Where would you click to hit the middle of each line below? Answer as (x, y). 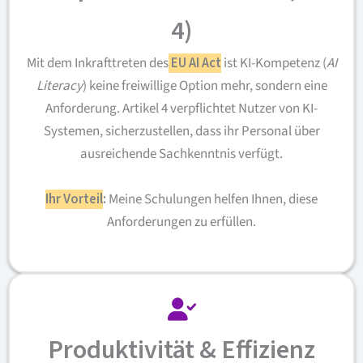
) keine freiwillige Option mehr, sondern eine (205, 86)
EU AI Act (196, 63)
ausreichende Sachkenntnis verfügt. (181, 154)
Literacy (59, 86)
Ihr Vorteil (74, 199)
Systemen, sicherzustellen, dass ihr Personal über (181, 131)
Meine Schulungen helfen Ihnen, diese (212, 199)
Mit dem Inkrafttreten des (97, 63)
